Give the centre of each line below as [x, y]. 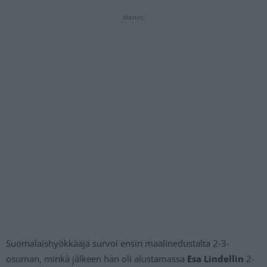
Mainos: [133, 18]
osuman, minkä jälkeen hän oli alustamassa [97, 259]
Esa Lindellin [215, 259]
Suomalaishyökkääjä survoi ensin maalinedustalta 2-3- [118, 243]
